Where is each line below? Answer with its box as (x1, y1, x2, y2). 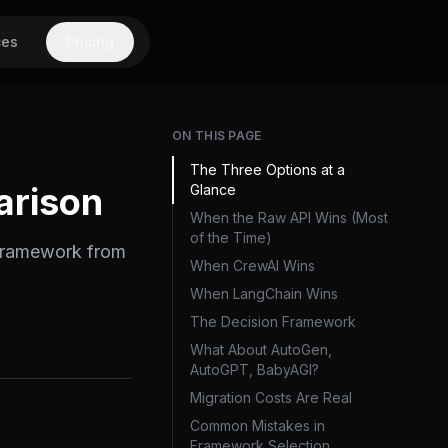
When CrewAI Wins (190, 257, 315, 274)
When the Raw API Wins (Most (190, 209, 388, 226)
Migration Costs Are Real (190, 389, 352, 406)
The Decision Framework (190, 313, 356, 330)
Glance (190, 181, 236, 198)
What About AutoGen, (190, 341, 332, 358)
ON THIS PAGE (172, 128, 262, 143)
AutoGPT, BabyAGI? (190, 361, 319, 378)
